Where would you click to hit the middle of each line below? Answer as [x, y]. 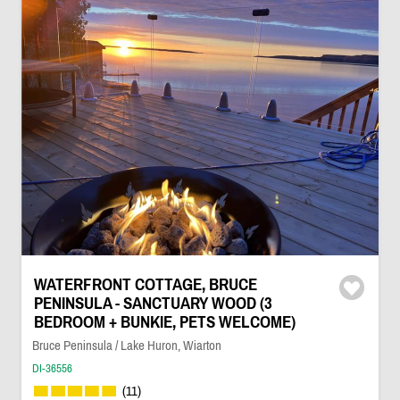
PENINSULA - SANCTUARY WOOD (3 [153, 303]
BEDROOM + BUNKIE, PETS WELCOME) [164, 322]
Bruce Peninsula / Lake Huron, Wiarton [126, 345]
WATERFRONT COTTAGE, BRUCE [145, 284]
